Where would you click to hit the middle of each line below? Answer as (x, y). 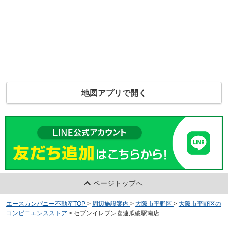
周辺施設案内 (110, 203)
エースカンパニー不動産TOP (46, 203)
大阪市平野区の (200, 203)
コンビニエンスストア (36, 213)
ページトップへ (118, 183)
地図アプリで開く (114, 93)
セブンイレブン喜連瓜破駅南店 (116, 213)
